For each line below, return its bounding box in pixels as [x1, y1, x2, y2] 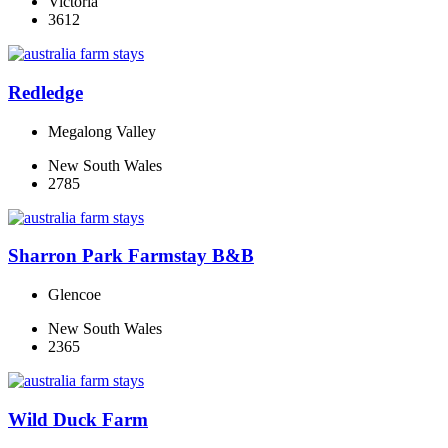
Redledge [8, 81, 83, 103]
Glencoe [48, 286, 101, 304]
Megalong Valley [48, 122, 156, 140]
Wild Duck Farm [8, 408, 148, 430]
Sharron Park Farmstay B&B [8, 245, 254, 267]
